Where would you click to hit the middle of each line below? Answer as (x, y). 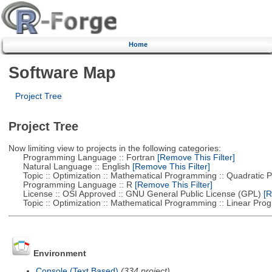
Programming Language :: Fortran (81, 157)
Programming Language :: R (70, 185)
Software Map (62, 72)
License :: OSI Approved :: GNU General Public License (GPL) (134, 194)
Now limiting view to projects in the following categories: (114, 148)
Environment (59, 254)
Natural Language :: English (69, 166)
